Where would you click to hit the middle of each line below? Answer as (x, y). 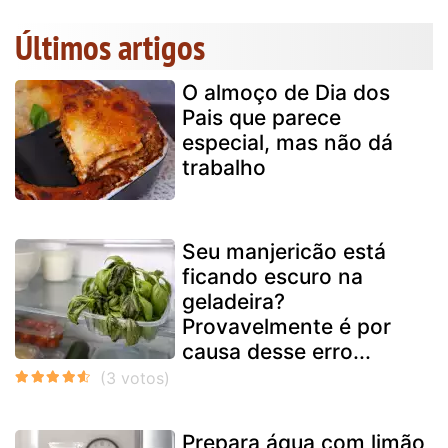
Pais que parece (261, 117)
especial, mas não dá (287, 142)
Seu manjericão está (284, 251)
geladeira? (233, 301)
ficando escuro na (272, 276)
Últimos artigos (110, 46)
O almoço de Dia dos (286, 92)
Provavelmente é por (286, 326)
